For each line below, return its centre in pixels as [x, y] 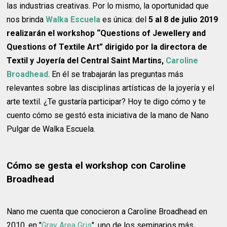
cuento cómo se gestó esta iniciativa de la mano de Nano [108, 115]
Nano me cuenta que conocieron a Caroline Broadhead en [107, 211]
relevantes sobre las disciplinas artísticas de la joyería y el [111, 88]
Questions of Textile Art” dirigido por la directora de [107, 47]
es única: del [125, 19]
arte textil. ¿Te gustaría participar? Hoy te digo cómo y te [106, 101]
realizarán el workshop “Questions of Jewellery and [106, 33]
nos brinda [26, 19]
